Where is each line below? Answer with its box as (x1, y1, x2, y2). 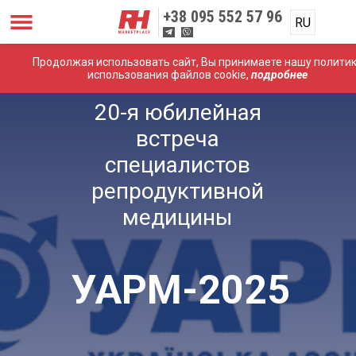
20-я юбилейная (94, 99, 261, 126)
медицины (122, 204, 234, 230)
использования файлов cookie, (87, 68, 251, 81)
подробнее (251, 68, 308, 81)
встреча (136, 126, 220, 152)
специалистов (105, 152, 251, 178)
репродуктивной (91, 178, 265, 204)
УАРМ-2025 (71, 267, 290, 313)
